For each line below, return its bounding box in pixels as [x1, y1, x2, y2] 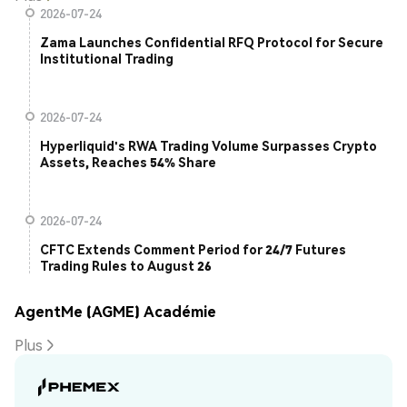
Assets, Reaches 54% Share [40, 154, 216, 171]
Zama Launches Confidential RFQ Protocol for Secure [40, 34, 383, 51]
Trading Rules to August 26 [40, 257, 212, 274]
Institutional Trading [40, 50, 174, 67]
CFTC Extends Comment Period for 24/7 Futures [40, 241, 346, 258]
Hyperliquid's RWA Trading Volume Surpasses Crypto [40, 137, 377, 154]
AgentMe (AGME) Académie [15, 301, 216, 321]
